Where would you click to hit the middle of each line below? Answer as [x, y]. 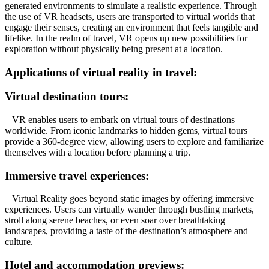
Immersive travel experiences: [77, 175]
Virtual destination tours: [67, 97]
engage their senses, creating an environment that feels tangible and [131, 27]
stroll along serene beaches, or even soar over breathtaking [115, 220]
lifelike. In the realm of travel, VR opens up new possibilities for [126, 38]
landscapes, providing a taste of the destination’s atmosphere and [126, 231]
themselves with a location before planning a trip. [98, 152]
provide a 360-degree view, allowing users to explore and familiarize [134, 141]
